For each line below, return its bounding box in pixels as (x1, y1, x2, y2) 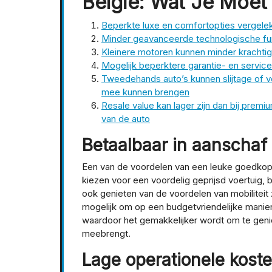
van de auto (101, 113, 150, 125)
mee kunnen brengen (101, 86, 189, 98)
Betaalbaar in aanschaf (82, 135, 267, 156)
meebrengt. (82, 228, 131, 240)
